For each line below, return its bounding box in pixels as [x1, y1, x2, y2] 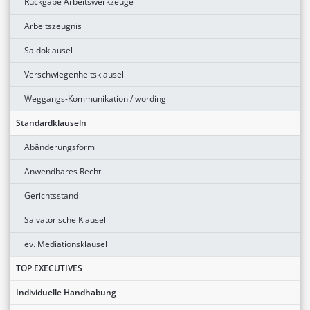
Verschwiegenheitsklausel [24, 69, 124, 81]
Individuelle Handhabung [16, 286, 116, 299]
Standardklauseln [16, 117, 86, 129]
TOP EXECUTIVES [16, 262, 82, 275]
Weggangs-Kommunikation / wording [24, 93, 166, 105]
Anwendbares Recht [24, 165, 101, 178]
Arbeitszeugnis [24, 20, 82, 33]
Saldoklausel [24, 44, 73, 57]
